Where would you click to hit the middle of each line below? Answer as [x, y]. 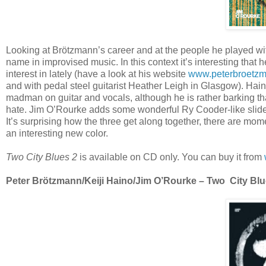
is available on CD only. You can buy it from [172, 157]
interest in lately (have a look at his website [97, 74]
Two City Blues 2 [43, 157]
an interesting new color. [57, 133]
